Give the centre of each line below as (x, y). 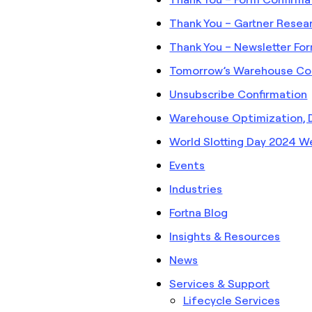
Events (187, 165)
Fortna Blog (199, 212)
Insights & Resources (225, 236)
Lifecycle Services (231, 300)
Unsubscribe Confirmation (239, 94)
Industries (196, 188)
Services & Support (220, 283)
